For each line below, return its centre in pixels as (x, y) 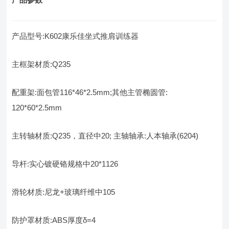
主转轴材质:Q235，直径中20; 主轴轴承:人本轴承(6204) (105, 136)
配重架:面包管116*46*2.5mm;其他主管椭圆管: (90, 93)
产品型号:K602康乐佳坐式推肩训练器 (75, 36)
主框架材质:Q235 (41, 64)
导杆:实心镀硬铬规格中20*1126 (65, 164)
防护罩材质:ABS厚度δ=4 (54, 220)
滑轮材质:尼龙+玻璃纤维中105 (64, 192)
